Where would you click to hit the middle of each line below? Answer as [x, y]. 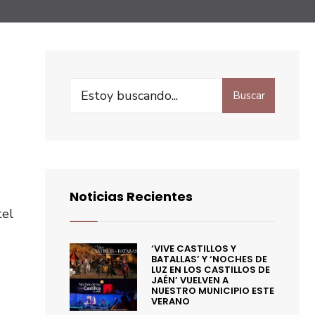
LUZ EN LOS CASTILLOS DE [211, 270]
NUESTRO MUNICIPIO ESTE [213, 291]
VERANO [171, 301]
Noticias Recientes [131, 197]
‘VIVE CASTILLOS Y [194, 249]
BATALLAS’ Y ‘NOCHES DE [210, 259]
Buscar [249, 95]
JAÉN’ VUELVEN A [190, 280]
